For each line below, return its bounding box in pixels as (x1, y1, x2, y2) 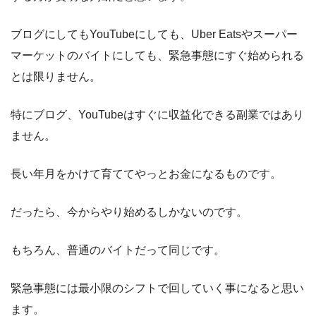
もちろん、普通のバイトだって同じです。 (11, 244, 225, 257)
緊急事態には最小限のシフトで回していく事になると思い (11, 282, 304, 295)
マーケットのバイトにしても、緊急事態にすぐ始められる (11, 49, 304, 62)
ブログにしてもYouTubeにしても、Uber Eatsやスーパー (11, 28, 298, 41)
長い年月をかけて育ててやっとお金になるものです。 (11, 168, 281, 181)
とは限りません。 (11, 71, 101, 83)
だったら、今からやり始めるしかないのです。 (11, 206, 248, 219)
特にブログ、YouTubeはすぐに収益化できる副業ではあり (11, 109, 304, 121)
